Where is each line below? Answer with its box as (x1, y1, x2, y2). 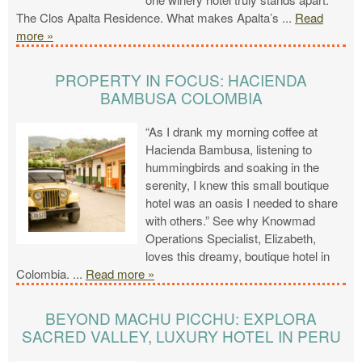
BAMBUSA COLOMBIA (99, 86, 263, 109)
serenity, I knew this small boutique (145, 176, 329, 194)
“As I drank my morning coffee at (145, 123, 318, 141)
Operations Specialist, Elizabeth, (145, 229, 316, 247)
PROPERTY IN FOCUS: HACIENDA (55, 69, 307, 91)
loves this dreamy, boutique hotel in (145, 247, 330, 265)
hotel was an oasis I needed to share (145, 194, 338, 212)
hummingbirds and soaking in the (145, 158, 319, 176)
